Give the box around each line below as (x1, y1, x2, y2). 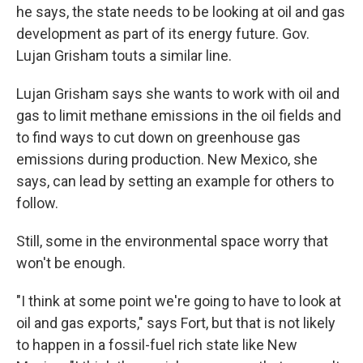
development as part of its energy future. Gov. (16, 25, 310, 42)
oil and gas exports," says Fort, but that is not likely (16, 314, 335, 331)
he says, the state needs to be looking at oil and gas (16, 3, 345, 20)
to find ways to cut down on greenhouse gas (16, 129, 301, 146)
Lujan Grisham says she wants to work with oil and (16, 85, 340, 102)
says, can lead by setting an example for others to (16, 173, 334, 190)
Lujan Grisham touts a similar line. (16, 47, 232, 64)
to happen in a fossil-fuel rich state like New (16, 336, 297, 353)
